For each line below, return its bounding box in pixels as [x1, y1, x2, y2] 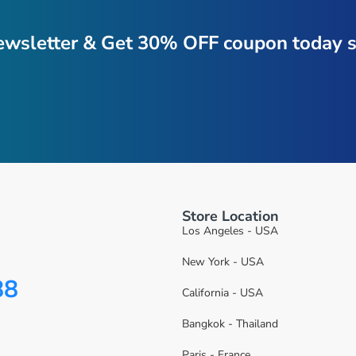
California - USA [182, 285, 263, 300]
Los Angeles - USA [182, 223, 278, 238]
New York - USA [182, 254, 264, 269]
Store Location [182, 207, 279, 226]
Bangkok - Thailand [182, 316, 278, 331]
